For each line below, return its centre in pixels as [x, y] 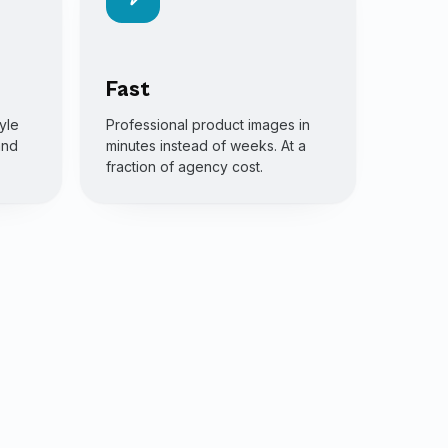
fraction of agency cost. [184, 166]
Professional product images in [207, 124]
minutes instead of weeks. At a [205, 145]
